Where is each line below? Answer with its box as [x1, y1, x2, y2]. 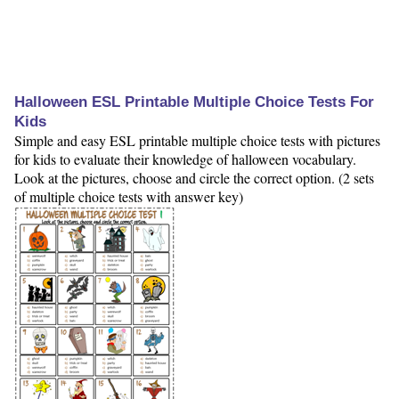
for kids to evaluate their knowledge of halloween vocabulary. [14, 150, 356, 169]
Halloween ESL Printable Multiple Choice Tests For [14, 94, 374, 111]
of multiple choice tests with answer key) [14, 187, 243, 207]
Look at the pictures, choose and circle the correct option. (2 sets [14, 168, 374, 188]
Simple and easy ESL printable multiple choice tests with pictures [14, 131, 380, 151]
